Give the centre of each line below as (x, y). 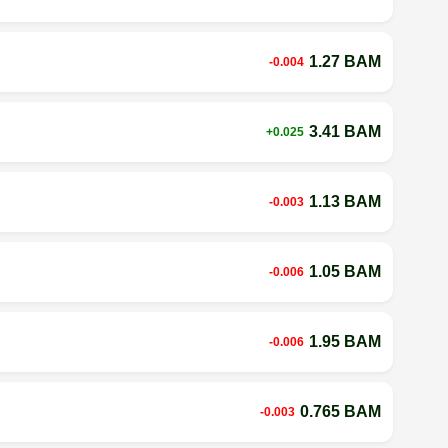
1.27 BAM (344, 61)
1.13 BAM (344, 201)
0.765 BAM (340, 411)
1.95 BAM (344, 341)
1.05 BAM (344, 271)
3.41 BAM (344, 131)
